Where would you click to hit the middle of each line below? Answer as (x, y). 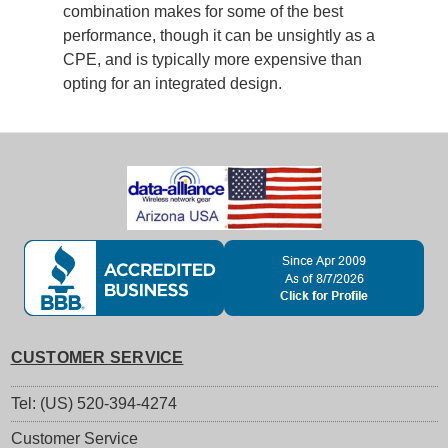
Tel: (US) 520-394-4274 (93, 404)
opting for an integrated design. (172, 83)
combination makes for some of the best (202, 11)
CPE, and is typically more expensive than (212, 59)
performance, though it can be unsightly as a (218, 35)
